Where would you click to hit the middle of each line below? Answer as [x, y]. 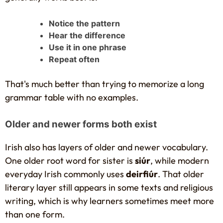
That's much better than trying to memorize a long [105, 84]
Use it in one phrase [88, 47]
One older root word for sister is [70, 161]
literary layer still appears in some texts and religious [109, 188]
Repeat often [74, 59]
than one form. [35, 215]
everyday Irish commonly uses [65, 174]
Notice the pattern [84, 23]
